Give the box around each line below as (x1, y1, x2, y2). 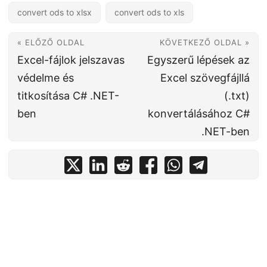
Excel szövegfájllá (160, 72, 250, 84)
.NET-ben (201, 125, 250, 138)
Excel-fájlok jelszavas (17, 54, 125, 66)
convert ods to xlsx (17, 7, 92, 17)
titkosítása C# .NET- (17, 89, 119, 102)
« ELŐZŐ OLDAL (17, 38, 85, 47)
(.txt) (224, 89, 250, 102)
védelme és (17, 72, 74, 84)
